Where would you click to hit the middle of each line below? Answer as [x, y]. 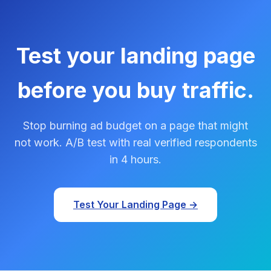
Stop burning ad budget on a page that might [135, 125]
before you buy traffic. [135, 90]
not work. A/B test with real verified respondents [135, 142]
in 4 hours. [135, 159]
